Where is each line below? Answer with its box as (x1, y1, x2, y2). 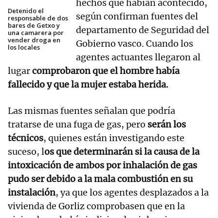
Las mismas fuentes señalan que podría (8, 105, 175, 117)
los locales (8, 43, 40, 52)
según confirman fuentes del (76, 11, 198, 22)
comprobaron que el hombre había (30, 65, 180, 77)
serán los (145, 119, 186, 130)
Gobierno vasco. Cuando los (76, 38, 193, 50)
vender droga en (8, 36, 60, 45)
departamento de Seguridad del (76, 24, 209, 36)
